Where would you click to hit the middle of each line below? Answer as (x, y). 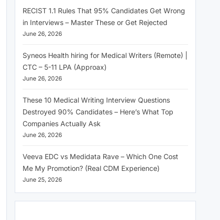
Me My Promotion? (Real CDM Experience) (91, 168)
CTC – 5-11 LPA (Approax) (65, 67)
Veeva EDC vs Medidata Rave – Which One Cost (100, 156)
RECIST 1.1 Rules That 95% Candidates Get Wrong (104, 10)
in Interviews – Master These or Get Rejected (95, 22)
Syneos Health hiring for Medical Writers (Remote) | (105, 55)
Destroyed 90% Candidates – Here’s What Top (98, 111)
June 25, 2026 (42, 179)
